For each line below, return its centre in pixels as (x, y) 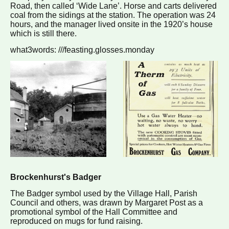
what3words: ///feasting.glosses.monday (83, 50)
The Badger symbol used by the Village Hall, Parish (104, 194)
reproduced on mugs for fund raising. (77, 221)
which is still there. (44, 34)
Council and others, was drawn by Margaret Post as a (107, 203)
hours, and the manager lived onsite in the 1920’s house (111, 25)
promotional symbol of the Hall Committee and (94, 212)
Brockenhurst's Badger (56, 177)
